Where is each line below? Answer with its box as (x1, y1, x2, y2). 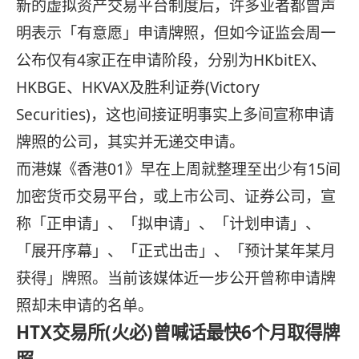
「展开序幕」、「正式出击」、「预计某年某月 (16, 240, 336, 261)
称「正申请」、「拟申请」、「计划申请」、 (16, 213, 321, 234)
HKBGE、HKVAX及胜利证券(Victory (16, 77, 260, 98)
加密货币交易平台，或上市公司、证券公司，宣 (16, 186, 336, 207)
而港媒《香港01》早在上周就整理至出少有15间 (16, 159, 341, 179)
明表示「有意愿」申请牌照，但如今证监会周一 (16, 22, 336, 43)
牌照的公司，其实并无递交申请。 (16, 131, 244, 152)
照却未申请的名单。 (16, 295, 153, 316)
